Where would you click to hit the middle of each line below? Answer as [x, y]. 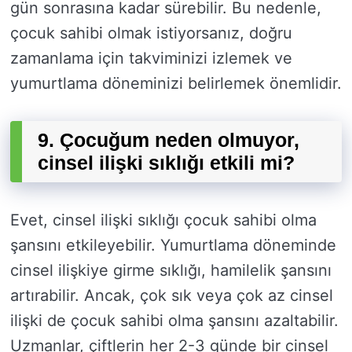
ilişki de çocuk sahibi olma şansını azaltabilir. [174, 321]
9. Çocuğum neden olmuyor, [169, 140]
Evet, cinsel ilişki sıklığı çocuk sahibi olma [163, 220]
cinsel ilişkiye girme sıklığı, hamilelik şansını [171, 271]
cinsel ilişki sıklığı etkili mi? [166, 163]
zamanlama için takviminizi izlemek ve [151, 59]
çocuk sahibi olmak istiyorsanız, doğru [151, 33]
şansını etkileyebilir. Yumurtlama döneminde [173, 246]
